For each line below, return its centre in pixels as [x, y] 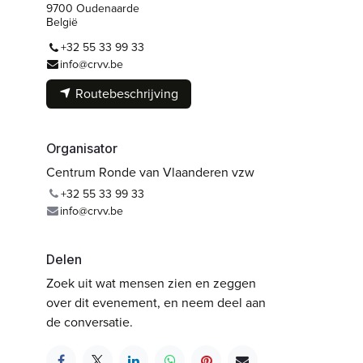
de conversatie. [90, 323]
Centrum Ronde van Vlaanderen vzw [150, 173]
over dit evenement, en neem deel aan [156, 303]
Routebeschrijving [125, 94]
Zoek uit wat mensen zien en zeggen [151, 284]
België [62, 23]
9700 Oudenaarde [93, 9]
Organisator [82, 149]
